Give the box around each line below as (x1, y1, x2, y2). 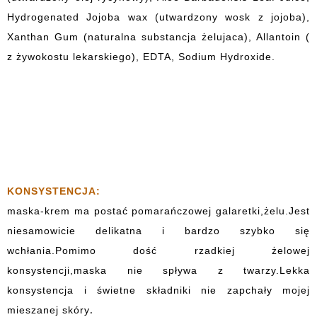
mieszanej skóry (7, 304, 90, 316)
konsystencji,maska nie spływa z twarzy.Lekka (7, 265, 310, 276)
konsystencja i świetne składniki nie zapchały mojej (7, 284, 310, 296)
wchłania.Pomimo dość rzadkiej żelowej (7, 245, 310, 256)
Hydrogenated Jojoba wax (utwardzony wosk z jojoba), (7, 11, 310, 23)
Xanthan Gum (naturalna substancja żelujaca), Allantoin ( (7, 31, 310, 42)
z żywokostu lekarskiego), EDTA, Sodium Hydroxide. (7, 51, 275, 62)
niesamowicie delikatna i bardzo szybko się (7, 225, 310, 236)
